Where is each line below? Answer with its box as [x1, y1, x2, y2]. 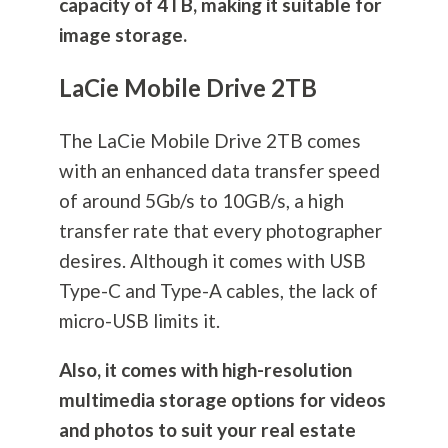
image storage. [58, 23, 187, 47]
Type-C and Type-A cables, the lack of [58, 279, 378, 303]
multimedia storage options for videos [58, 388, 386, 412]
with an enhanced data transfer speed [58, 159, 380, 183]
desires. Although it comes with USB [58, 249, 366, 273]
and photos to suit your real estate [58, 418, 356, 442]
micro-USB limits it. [58, 309, 228, 333]
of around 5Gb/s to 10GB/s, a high [58, 189, 344, 213]
